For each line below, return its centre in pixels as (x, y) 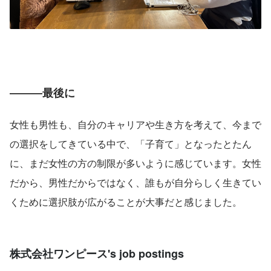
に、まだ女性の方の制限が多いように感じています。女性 (135, 163)
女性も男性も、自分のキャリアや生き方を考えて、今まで (135, 124)
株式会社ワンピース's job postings (97, 253)
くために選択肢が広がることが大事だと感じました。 (126, 201)
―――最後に (42, 92)
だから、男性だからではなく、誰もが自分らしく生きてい (135, 182)
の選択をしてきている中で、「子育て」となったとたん (131, 143)
